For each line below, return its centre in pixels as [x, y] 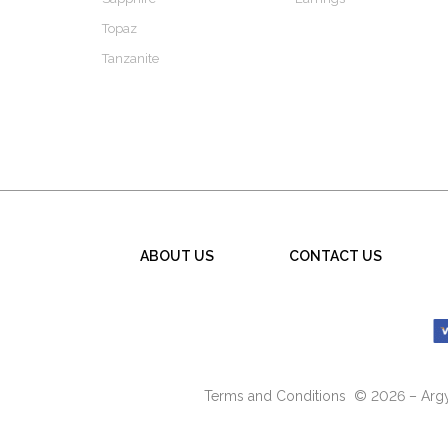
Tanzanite [130, 58]
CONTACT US [335, 256]
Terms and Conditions [275, 396]
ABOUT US [176, 256]
